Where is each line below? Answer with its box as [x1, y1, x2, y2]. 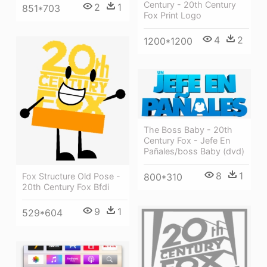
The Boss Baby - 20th [144, 124, 232, 135]
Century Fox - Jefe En [144, 135, 230, 145]
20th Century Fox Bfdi [22, 182, 109, 193]
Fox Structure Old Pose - [22, 171, 120, 182]
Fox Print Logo [144, 10, 201, 20]
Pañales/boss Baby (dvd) [144, 145, 244, 156]
